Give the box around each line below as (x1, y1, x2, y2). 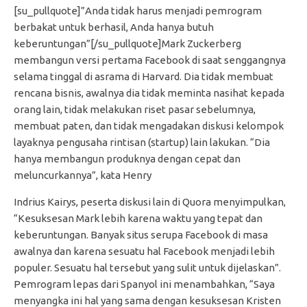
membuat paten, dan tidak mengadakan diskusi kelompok (14, 120, 284, 132)
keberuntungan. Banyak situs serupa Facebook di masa (14, 229, 268, 241)
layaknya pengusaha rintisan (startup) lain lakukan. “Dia (14, 136, 270, 149)
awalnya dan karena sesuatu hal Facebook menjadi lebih (14, 245, 275, 258)
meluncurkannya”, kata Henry (14, 169, 151, 182)
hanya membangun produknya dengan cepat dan (14, 153, 241, 165)
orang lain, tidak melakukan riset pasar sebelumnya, (14, 103, 256, 116)
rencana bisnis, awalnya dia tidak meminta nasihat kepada (14, 87, 284, 99)
